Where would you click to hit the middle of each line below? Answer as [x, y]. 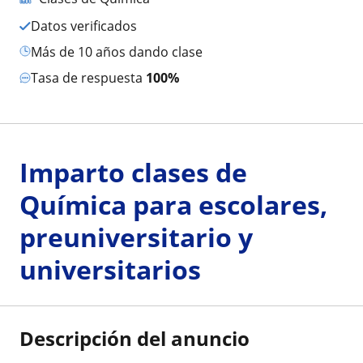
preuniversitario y [136, 237]
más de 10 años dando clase [122, 52]
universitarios [110, 270]
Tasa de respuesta [92, 78]
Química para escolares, [173, 205]
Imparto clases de [133, 173]
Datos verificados [89, 26]
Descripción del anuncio [135, 339]
